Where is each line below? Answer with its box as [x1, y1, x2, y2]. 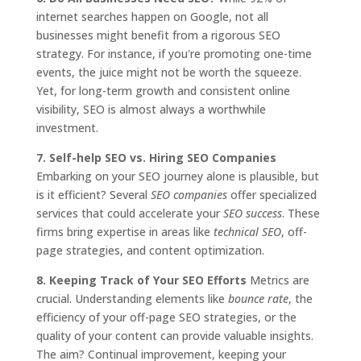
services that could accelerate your [35, 205, 223, 221]
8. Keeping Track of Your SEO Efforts [35, 272, 247, 288]
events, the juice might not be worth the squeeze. [35, 64, 301, 80]
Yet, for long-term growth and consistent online [35, 83, 290, 98]
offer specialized [226, 187, 317, 202]
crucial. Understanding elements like [35, 291, 228, 306]
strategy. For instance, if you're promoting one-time [35, 46, 312, 61]
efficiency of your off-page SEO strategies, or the [35, 309, 297, 325]
